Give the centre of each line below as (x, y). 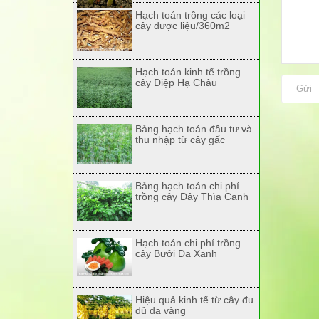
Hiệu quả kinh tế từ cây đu (194, 300)
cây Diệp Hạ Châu (176, 83)
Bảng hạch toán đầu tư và (193, 129)
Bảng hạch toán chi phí (187, 186)
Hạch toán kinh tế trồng (188, 72)
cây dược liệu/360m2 (182, 26)
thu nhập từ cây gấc (180, 140)
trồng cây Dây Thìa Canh (192, 197)
